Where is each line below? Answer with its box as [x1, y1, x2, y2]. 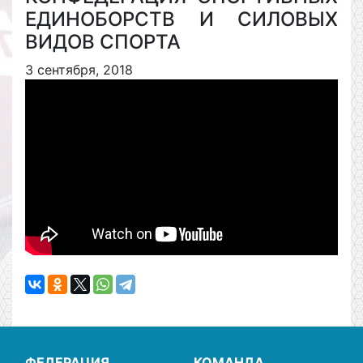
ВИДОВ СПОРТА [25, 30, 181, 53]
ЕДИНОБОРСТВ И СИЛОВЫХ [25, 7, 338, 31]
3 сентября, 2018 [25, 62, 133, 78]
